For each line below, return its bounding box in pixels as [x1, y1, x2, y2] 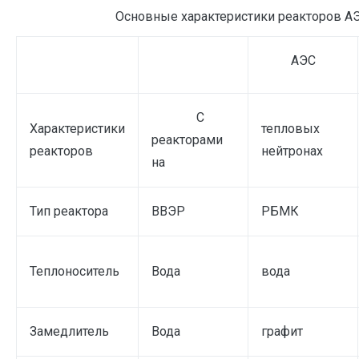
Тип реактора [30, 203, 108, 219]
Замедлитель [30, 323, 109, 339]
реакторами [151, 131, 223, 147]
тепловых [261, 120, 320, 136]
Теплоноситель [30, 263, 119, 279]
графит [261, 323, 303, 339]
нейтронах [261, 143, 323, 159]
